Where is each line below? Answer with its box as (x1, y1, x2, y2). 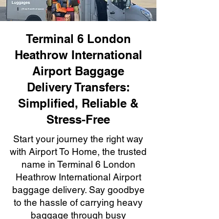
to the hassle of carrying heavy (14, 197, 143, 208)
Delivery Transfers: (26, 80, 130, 94)
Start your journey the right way (13, 133, 143, 144)
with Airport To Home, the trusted (10, 146, 147, 157)
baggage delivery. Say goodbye (12, 184, 145, 195)
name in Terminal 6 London (21, 159, 135, 170)
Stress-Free (46, 112, 110, 126)
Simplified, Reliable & (18, 96, 138, 110)
